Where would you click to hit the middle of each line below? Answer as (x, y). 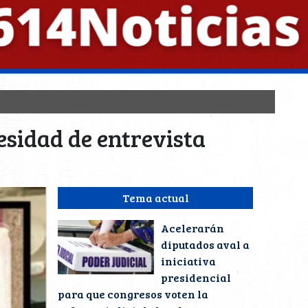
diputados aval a (205, 244)
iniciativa (188, 261)
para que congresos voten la (133, 294)
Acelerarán (192, 228)
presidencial (196, 277)
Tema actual (155, 198)
